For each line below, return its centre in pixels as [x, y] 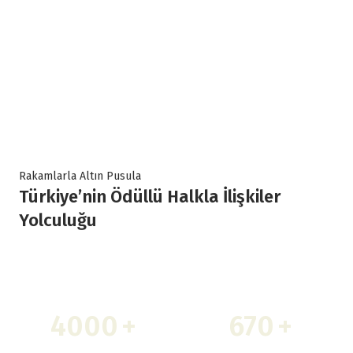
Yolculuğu [58, 221]
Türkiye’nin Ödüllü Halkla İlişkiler [150, 197]
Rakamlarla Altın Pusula [80, 176]
